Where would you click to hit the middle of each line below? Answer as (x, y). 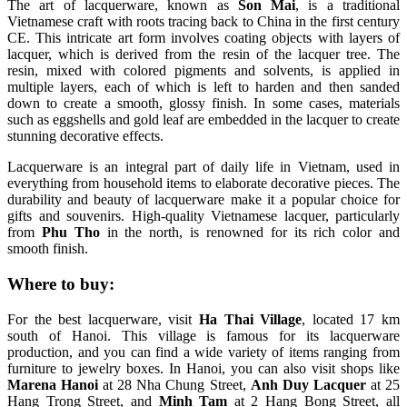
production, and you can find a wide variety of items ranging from (203, 352)
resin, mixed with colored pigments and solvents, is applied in (203, 71)
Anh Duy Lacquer (308, 384)
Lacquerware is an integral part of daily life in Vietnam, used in (203, 167)
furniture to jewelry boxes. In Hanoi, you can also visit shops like (203, 368)
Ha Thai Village (251, 319)
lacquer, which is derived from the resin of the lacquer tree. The (203, 55)
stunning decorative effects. (85, 136)
